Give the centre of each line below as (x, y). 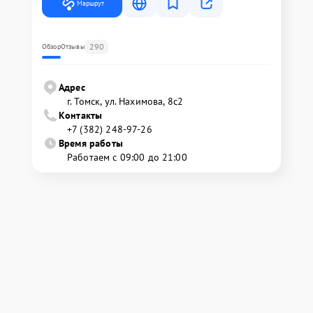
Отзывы (73, 47)
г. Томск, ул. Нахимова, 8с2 (125, 102)
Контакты (81, 116)
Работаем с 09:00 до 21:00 (127, 158)
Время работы (91, 144)
